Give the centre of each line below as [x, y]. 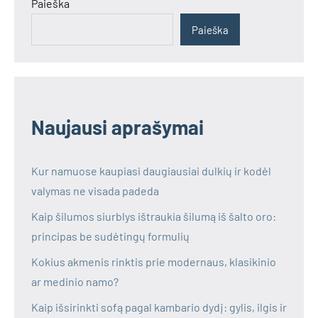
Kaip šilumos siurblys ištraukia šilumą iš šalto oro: [154, 216]
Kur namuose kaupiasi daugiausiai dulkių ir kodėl [151, 171]
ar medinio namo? [75, 282]
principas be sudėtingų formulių [110, 236]
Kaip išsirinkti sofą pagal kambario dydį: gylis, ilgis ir [159, 307]
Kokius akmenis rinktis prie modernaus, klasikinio [154, 262]
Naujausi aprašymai [117, 127]
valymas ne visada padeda [95, 191]
